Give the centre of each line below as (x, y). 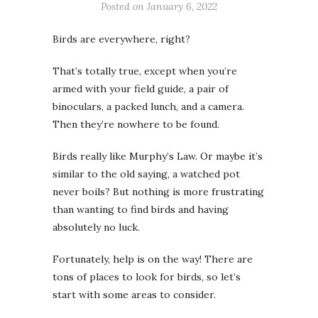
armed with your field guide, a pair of (141, 88)
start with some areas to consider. (134, 294)
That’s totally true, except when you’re (145, 71)
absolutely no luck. (96, 227)
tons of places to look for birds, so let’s (147, 276)
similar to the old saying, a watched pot (146, 174)
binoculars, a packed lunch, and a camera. (148, 106)
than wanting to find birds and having (141, 209)
